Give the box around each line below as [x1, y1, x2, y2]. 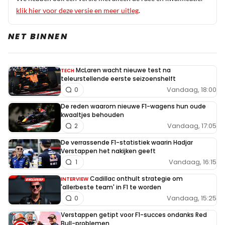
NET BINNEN [8, 30, 68, 42]
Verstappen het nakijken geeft [61, 146, 156, 155]
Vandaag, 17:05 [167, 121, 216, 131]
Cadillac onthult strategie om [90, 174, 183, 183]
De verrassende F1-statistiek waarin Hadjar [61, 138, 193, 147]
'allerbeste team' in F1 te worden [61, 182, 161, 191]
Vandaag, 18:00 [167, 85, 216, 95]
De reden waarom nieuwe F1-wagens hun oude [61, 101, 206, 110]
